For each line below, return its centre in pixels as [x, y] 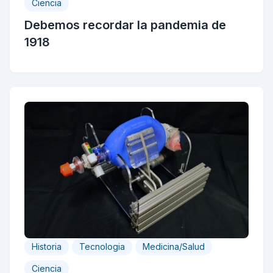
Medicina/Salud [174, 246]
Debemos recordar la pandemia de [125, 25]
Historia [47, 246]
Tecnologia [102, 246]
